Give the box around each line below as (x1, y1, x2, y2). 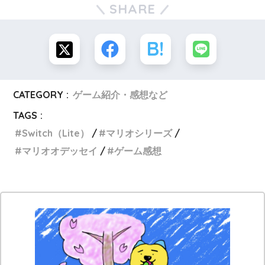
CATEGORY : (13, 88, 69, 101)
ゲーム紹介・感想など (73, 88, 168, 101)
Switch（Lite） (22, 127, 90, 139)
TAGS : (13, 109, 43, 121)
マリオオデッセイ (22, 144, 98, 157)
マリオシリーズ (106, 127, 173, 139)
